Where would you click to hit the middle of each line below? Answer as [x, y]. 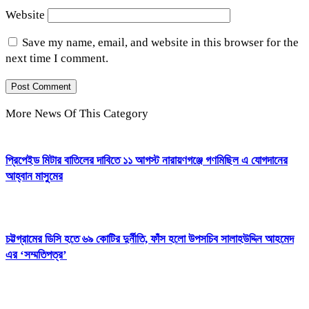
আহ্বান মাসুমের [34, 177]
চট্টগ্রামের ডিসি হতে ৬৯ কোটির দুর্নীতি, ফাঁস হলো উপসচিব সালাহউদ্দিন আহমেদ [150, 239]
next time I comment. [57, 58]
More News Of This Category [77, 113]
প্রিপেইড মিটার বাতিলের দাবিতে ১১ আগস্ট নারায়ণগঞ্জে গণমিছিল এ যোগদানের [147, 161]
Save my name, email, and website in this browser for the [160, 42]
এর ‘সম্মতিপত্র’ [36, 255]
